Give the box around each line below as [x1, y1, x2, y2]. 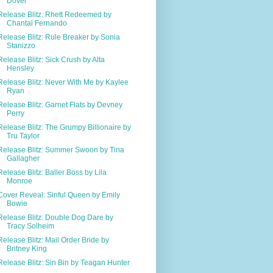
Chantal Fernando [6, 18, 67, 27]
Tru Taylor [6, 131, 40, 140]
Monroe [6, 176, 32, 185]
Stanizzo [6, 41, 35, 50]
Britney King [6, 244, 47, 253]
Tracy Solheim [6, 221, 54, 230]
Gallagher [6, 154, 40, 163]
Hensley [6, 63, 34, 73]
